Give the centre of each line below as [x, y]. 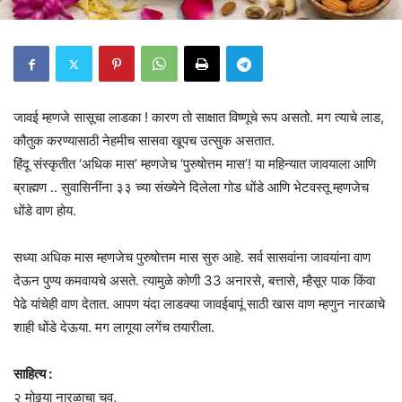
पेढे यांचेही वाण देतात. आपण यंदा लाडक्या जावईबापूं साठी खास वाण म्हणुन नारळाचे [199, 304]
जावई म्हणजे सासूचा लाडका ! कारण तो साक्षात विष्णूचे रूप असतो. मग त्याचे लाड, [199, 118]
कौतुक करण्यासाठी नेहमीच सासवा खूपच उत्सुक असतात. [144, 141]
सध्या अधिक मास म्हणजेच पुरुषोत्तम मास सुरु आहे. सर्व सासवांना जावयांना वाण [192, 258]
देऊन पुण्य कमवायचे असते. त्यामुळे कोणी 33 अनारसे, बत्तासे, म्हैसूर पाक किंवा [194, 281]
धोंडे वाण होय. [45, 211]
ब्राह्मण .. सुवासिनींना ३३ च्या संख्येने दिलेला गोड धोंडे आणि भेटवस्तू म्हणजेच [191, 188]
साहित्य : [33, 374]
